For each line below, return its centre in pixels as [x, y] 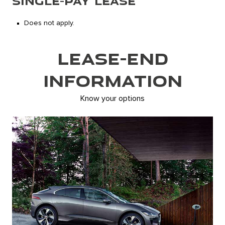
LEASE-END [113, 59]
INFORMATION [113, 81]
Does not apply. [49, 23]
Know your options [113, 99]
